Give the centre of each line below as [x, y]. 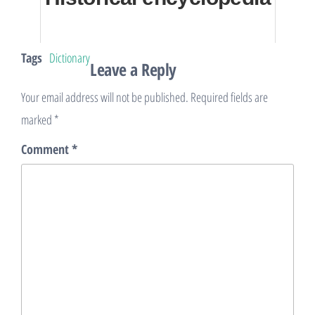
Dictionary [70, 58]
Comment [46, 149]
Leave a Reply [133, 69]
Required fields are [229, 97]
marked [38, 120]
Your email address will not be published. [105, 97]
